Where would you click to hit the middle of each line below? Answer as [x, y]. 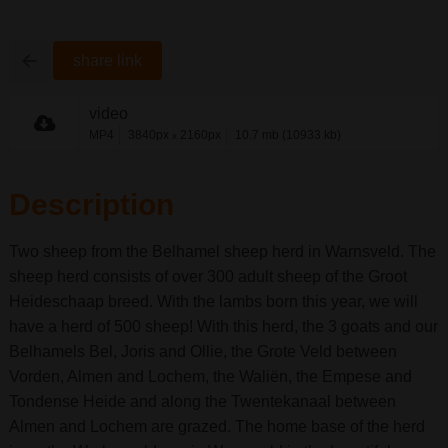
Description [91, 205]
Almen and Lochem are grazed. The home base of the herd [216, 427]
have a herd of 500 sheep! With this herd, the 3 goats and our [223, 327]
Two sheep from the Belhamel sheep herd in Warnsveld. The [222, 252]
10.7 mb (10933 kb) [287, 135]
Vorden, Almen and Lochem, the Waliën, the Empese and [210, 377]
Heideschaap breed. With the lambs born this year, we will [213, 302]
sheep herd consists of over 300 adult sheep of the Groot [207, 277]
